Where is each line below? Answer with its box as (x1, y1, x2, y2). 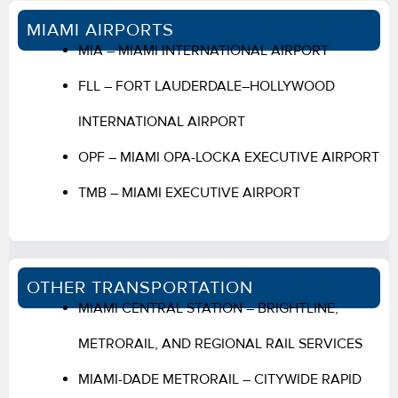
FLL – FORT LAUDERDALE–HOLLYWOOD (78, 76, 335, 95)
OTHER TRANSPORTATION (27, 276, 253, 298)
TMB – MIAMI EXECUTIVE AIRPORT (78, 183, 300, 202)
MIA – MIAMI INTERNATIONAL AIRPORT (78, 41, 329, 60)
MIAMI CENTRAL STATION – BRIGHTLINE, (78, 298, 338, 317)
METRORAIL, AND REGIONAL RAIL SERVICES (78, 334, 362, 353)
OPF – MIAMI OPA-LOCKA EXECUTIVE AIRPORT (78, 147, 379, 166)
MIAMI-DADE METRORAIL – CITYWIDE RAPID (78, 370, 362, 388)
